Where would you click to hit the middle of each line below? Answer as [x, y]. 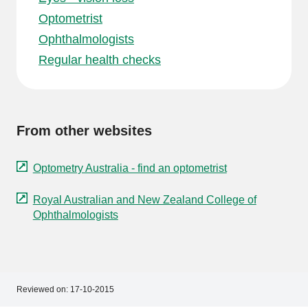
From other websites [84, 131]
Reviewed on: [42, 289]
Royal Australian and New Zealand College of [144, 199]
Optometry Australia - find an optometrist [130, 168]
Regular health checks [100, 60]
